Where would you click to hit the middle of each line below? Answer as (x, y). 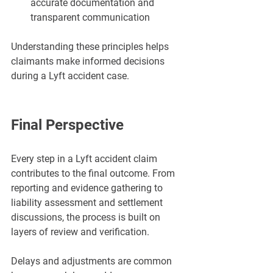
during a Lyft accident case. (70, 76)
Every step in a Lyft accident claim (85, 159)
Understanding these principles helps (91, 47)
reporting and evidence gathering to (88, 188)
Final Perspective (67, 125)
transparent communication (90, 18)
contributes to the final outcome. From (94, 174)
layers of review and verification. (80, 232)
